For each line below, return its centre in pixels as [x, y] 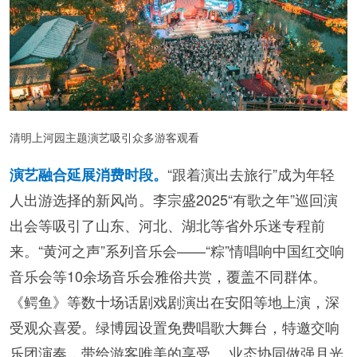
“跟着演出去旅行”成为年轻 [251, 174]
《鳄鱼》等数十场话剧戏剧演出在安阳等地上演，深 [175, 302]
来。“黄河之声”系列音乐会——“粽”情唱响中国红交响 [177, 251]
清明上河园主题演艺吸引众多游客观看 [104, 137]
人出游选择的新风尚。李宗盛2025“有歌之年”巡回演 [174, 200]
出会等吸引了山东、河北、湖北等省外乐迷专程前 [167, 225]
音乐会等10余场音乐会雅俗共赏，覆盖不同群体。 [168, 276]
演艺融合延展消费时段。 [88, 175]
